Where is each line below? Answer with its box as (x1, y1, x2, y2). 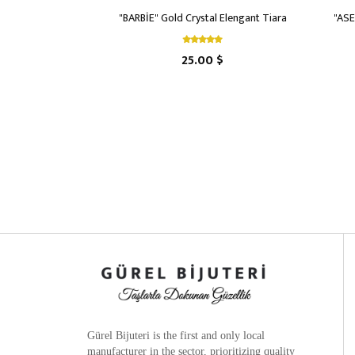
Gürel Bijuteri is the (87, 330, 180, 342)
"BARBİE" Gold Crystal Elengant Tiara (118, 9, 287, 27)
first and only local (180, 330, 265, 342)
